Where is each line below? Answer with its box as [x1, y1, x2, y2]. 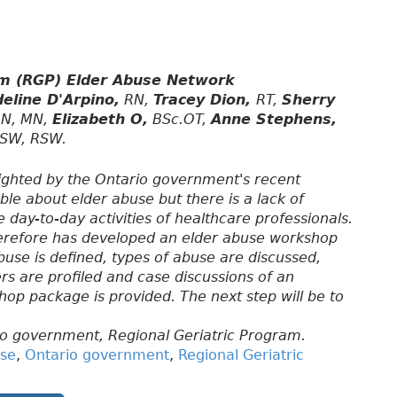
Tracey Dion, [153, 91, 256, 109]
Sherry [282, 91, 335, 109]
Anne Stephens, [211, 111, 337, 128]
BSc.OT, [148, 111, 211, 128]
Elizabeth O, [52, 111, 148, 128]
